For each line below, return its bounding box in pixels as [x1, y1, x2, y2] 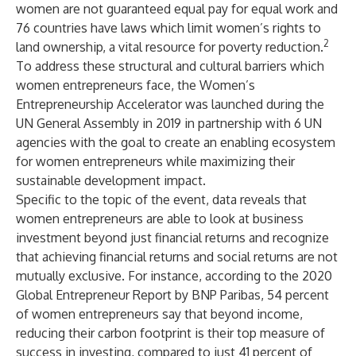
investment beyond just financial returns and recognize [16, 230, 329, 246]
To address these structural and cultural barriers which [16, 58, 324, 74]
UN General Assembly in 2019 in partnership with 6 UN [16, 115, 322, 131]
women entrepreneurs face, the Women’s [16, 77, 255, 93]
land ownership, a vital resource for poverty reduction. [16, 39, 323, 55]
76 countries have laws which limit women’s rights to [16, 20, 321, 36]
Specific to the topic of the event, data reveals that [16, 192, 307, 207]
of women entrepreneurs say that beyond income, [16, 306, 303, 322]
